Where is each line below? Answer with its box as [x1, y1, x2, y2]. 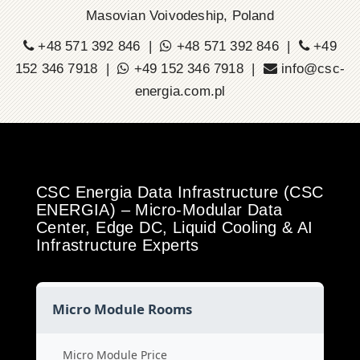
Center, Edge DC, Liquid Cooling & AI [36, 219, 313, 236]
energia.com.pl [134, 84, 226, 99]
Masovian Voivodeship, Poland [86, 8, 274, 23]
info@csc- [281, 61, 346, 76]
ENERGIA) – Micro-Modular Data [36, 201, 283, 219]
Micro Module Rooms [52, 300, 192, 318]
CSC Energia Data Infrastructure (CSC [36, 183, 324, 201]
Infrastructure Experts [36, 236, 199, 254]
